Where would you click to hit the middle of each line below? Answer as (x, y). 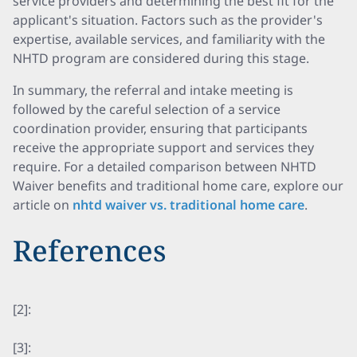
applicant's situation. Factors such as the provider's (168, 20)
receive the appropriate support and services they (163, 147)
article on (43, 205)
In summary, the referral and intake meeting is (153, 90)
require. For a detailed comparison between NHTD (165, 167)
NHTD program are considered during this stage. (161, 58)
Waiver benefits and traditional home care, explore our (178, 186)
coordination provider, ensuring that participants (160, 128)
